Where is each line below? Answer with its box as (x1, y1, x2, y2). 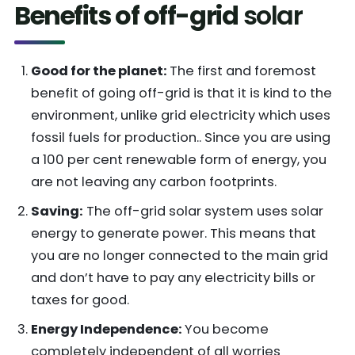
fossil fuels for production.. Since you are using (30, 128, 330, 147)
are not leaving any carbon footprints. (30, 173, 280, 192)
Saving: (30, 202, 83, 221)
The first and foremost (169, 62, 316, 81)
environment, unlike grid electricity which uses (30, 106, 330, 125)
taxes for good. (30, 291, 129, 310)
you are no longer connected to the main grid (30, 246, 328, 265)
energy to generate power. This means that (30, 224, 316, 243)
